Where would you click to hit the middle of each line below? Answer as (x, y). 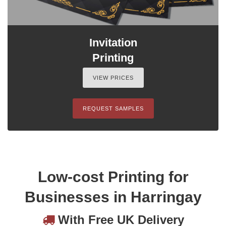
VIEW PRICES (113, 77)
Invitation (113, 42)
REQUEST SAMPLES (113, 108)
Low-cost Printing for (113, 177)
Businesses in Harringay (113, 197)
